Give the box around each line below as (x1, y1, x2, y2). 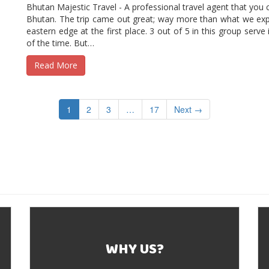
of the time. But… (26, 37, 94, 49)
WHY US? (105, 237, 164, 265)
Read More (34, 59, 77, 71)
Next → (174, 103, 202, 115)
